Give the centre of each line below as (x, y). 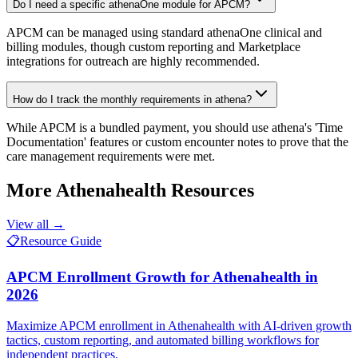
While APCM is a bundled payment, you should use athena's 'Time (175, 128)
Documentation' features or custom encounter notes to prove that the (177, 142)
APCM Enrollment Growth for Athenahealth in (162, 277)
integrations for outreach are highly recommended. (133, 62)
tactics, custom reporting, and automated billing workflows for (163, 340)
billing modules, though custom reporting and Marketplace (153, 47)
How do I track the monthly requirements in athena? (132, 100)
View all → (36, 225)
